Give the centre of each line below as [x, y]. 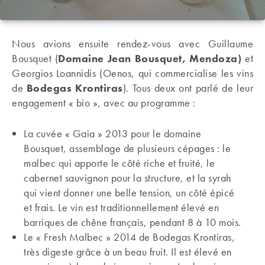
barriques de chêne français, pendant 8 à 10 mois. [132, 222]
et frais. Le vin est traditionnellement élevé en [121, 207]
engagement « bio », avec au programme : [104, 103]
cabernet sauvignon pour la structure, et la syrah [127, 178]
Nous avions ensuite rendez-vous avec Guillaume [132, 43]
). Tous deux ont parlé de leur [188, 88]
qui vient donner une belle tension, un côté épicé [129, 193]
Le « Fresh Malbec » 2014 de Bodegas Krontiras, [129, 237]
